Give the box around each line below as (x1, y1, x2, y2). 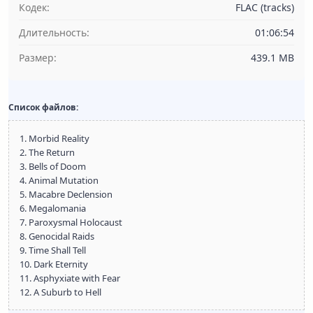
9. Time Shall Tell (20, 244, 86, 256)
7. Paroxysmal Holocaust (20, 216, 122, 228)
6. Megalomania (20, 202, 86, 214)
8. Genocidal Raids (20, 230, 94, 242)
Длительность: (19, 26, 89, 39)
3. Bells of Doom (20, 160, 86, 173)
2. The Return (20, 146, 75, 159)
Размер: (19, 51, 57, 64)
